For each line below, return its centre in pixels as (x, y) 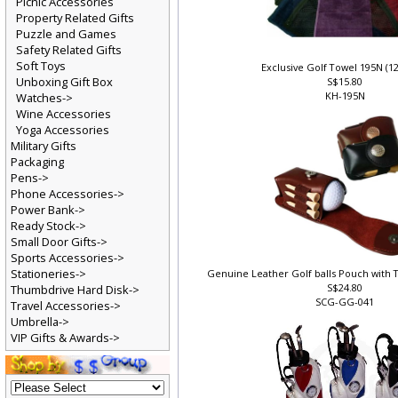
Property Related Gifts (75, 20)
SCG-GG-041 (346, 306)
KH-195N (346, 99)
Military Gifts (44, 149)
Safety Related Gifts (69, 53)
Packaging (37, 165)
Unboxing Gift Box (64, 85)
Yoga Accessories (63, 133)
